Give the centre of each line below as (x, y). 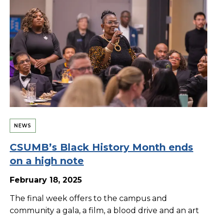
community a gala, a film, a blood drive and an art (104, 211)
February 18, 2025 (46, 180)
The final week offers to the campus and (88, 199)
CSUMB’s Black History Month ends (101, 147)
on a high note (47, 161)
